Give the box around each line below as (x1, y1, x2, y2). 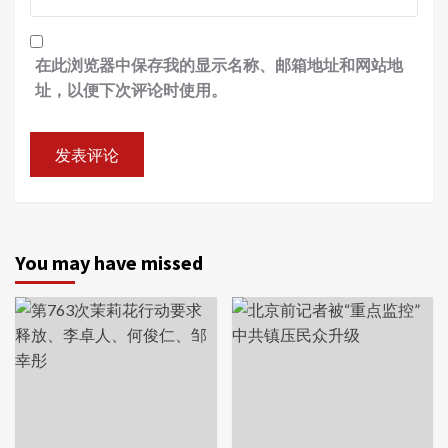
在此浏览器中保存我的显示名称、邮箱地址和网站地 (35, 55, 403, 75)
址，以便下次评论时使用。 (35, 80, 227, 100)
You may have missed (15, 250, 203, 276)
